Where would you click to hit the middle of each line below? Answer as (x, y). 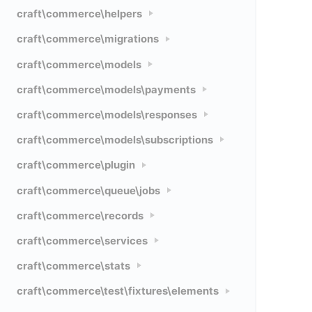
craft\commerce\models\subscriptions (115, 140)
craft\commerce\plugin (76, 165)
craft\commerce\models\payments (106, 89)
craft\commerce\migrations (88, 39)
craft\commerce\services (82, 241)
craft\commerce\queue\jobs (88, 190)
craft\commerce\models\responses (107, 115)
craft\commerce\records (80, 216)
